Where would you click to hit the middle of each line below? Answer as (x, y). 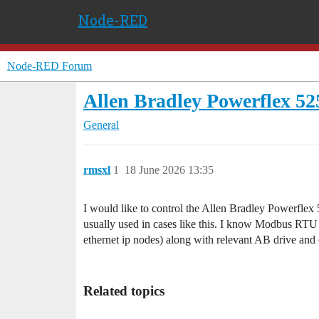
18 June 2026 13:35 (169, 170)
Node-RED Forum (49, 66)
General (101, 125)
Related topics (124, 291)
